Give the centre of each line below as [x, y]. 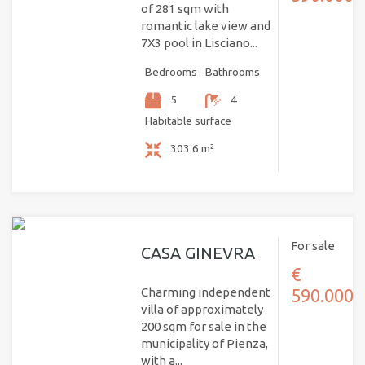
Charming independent [205, 292]
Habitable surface [188, 121]
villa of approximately [202, 310]
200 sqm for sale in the [203, 327]
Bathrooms [232, 72]
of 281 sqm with [185, 9]
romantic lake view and [205, 26]
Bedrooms [171, 72]
